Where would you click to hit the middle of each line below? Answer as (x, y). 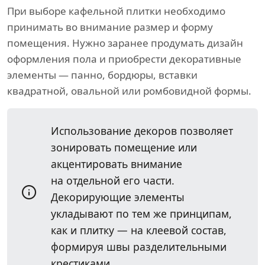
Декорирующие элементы (118, 197)
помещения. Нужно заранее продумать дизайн (125, 43)
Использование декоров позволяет (142, 131)
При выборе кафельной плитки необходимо (116, 11)
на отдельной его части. (113, 181)
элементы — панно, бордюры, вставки (102, 75)
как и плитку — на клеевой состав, (139, 230)
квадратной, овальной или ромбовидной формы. (129, 91)
